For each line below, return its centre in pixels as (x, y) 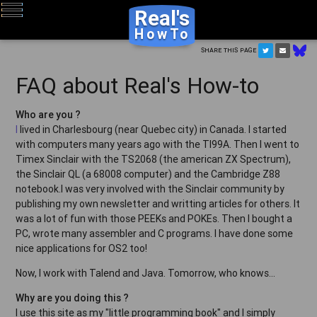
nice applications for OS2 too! (82, 248)
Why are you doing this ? (73, 298)
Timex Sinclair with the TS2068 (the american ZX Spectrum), (154, 159)
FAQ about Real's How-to (138, 85)
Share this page (230, 50)
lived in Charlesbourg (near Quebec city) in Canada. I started (152, 129)
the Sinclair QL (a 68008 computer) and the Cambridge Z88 (148, 174)
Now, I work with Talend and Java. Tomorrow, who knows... (146, 273)
